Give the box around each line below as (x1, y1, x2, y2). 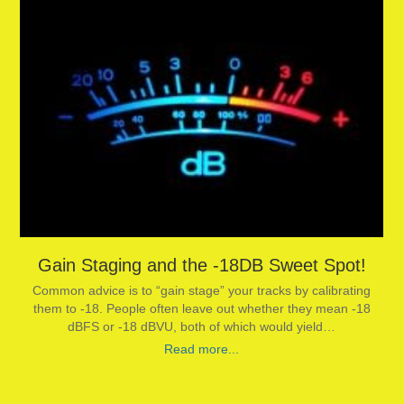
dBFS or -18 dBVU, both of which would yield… (68, 319, 336, 334)
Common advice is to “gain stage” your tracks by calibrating (32, 283, 372, 298)
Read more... (164, 342, 240, 356)
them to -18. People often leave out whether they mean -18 (32, 301, 371, 316)
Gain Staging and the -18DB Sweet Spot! (37, 255, 366, 275)
